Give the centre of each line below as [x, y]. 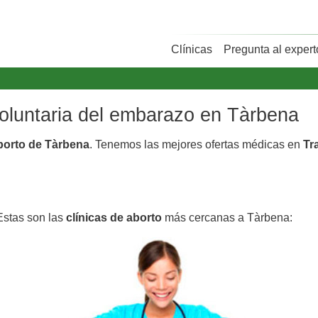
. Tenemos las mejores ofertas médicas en [196, 144]
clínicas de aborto [114, 217]
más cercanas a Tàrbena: [227, 217]
